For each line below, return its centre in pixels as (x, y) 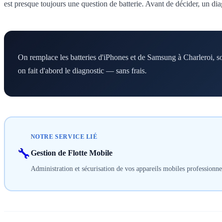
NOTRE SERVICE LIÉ (64, 137)
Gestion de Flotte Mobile (71, 153)
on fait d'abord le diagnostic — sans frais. (82, 70)
